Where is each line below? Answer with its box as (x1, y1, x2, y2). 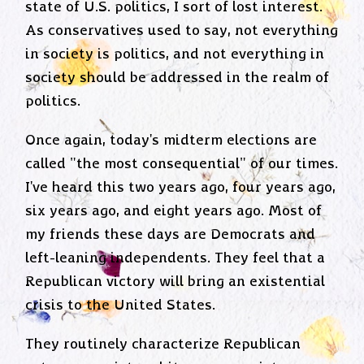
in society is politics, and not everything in (25, 45, 325, 63)
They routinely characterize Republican (25, 336, 301, 353)
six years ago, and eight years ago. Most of (25, 202, 323, 219)
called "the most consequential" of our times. (25, 155, 339, 172)
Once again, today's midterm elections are (25, 132, 318, 149)
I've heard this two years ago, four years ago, (25, 179, 336, 196)
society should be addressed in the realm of (25, 69, 330, 86)
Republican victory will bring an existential (25, 273, 326, 290)
